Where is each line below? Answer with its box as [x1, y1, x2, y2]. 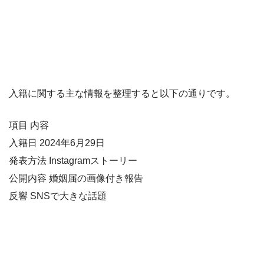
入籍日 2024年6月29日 [9, 137, 105, 148]
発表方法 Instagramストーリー [9, 155, 137, 166]
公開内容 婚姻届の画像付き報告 [9, 173, 143, 183]
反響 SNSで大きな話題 [9, 190, 107, 201]
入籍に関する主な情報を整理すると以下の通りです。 [9, 88, 235, 98]
